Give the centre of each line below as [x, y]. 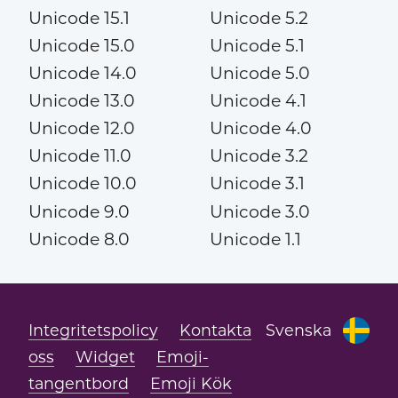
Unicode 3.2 [259, 156]
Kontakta [215, 330]
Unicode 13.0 [81, 101]
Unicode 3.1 [257, 184]
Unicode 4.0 [260, 129]
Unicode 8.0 [79, 239]
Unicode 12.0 [81, 129]
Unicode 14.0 [82, 74]
